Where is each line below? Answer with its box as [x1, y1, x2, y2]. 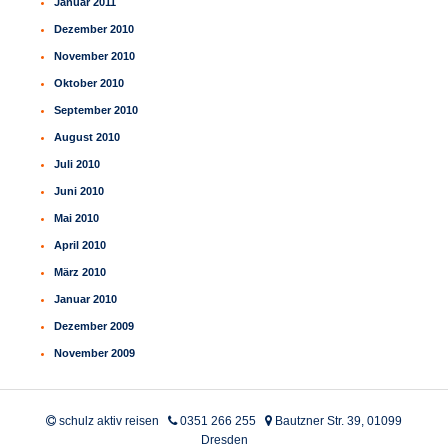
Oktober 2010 [54, 77, 125, 90]
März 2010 [54, 266, 107, 279]
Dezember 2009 [54, 320, 135, 333]
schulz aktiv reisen [56, 413, 159, 428]
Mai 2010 [54, 212, 100, 225]
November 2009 [54, 347, 136, 360]
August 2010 [54, 131, 121, 144]
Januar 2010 [54, 293, 118, 306]
